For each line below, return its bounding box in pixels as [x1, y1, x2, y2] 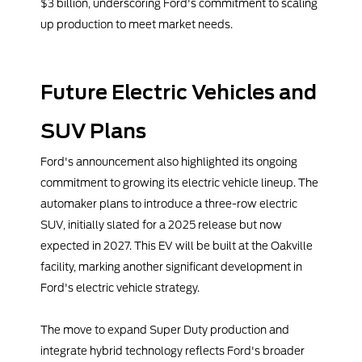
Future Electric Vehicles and [40, 81, 317, 105]
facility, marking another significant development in [40, 260, 302, 274]
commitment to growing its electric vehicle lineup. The [40, 176, 318, 190]
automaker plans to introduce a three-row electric [40, 197, 297, 211]
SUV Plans [40, 120, 146, 144]
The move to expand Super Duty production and [40, 323, 289, 337]
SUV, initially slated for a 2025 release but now [40, 218, 282, 232]
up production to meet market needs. [40, 18, 233, 32]
